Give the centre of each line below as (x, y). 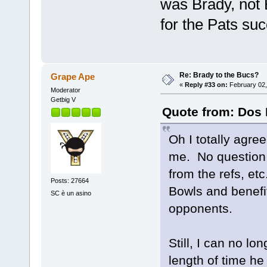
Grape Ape (73, 76)
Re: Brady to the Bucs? (219, 75)
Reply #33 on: (206, 84)
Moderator (65, 90)
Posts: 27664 (69, 181)
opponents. (202, 208)
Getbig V (63, 99)
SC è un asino (71, 193)
